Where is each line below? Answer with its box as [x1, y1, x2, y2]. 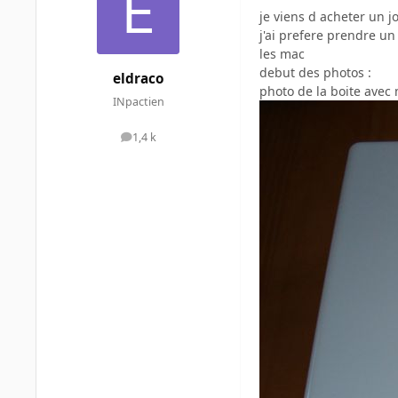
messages [137, 133, 189, 149]
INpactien [112, 93, 164, 109]
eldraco [112, 69, 164, 89]
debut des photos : [259, 64, 371, 82]
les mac [259, 45, 305, 63]
